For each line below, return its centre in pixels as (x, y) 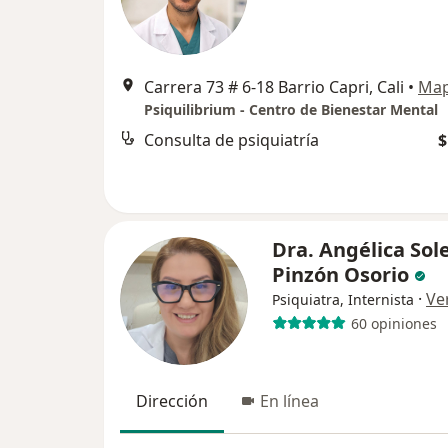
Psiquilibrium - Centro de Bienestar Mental (291, 110)
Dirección (172, 401)
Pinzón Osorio (340, 275)
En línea (289, 401)
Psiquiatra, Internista (343, 300)
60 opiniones (393, 323)
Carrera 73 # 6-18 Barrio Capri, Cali (274, 87)
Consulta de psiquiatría (231, 140)
